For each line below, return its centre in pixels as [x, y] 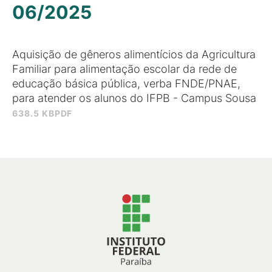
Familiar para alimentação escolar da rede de [124, 69]
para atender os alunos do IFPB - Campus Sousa [134, 98]
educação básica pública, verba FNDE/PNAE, [126, 83]
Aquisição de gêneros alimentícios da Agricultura [134, 54]
